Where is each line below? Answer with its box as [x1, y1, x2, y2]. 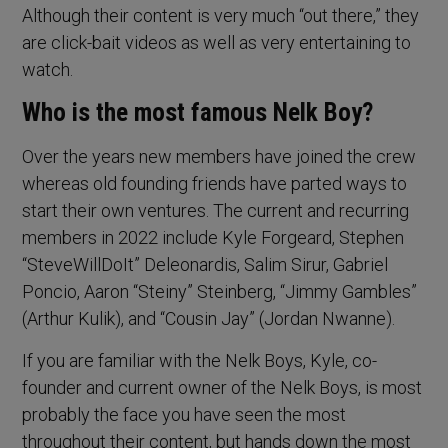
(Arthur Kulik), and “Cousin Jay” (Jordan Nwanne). [22, 308, 396, 330]
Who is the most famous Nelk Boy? [22, 98, 374, 128]
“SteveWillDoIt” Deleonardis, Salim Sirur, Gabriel [22, 254, 389, 276]
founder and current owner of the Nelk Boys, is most [22, 377, 423, 399]
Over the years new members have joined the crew [22, 146, 417, 168]
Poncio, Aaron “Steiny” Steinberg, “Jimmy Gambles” [22, 281, 418, 303]
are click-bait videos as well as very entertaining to [22, 32, 412, 54]
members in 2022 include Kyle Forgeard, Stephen [22, 227, 405, 249]
